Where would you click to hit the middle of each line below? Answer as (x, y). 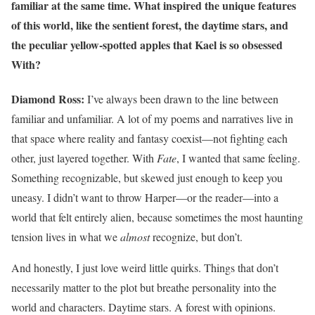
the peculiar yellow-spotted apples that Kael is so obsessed (147, 44)
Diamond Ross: (48, 98)
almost (136, 236)
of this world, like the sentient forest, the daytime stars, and (150, 25)
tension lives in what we (66, 236)
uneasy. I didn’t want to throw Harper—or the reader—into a (145, 197)
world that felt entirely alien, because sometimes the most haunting (157, 217)
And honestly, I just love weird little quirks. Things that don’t (145, 267)
